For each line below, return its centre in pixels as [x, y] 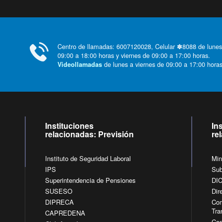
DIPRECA [60, 202]
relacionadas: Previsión [90, 134]
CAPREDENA [65, 213]
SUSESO [59, 191]
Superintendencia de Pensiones [91, 180]
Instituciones [70, 126]
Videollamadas [80, 65]
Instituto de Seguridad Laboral [88, 159]
